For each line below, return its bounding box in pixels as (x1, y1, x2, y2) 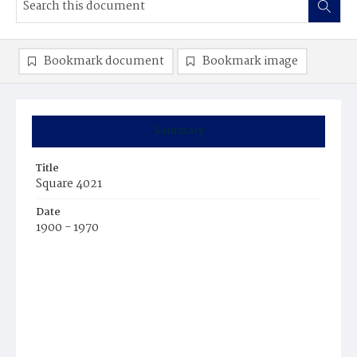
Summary (153, 123, 204, 139)
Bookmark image (202, 52, 298, 71)
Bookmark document (44, 52, 164, 71)
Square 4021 (36, 175, 102, 194)
